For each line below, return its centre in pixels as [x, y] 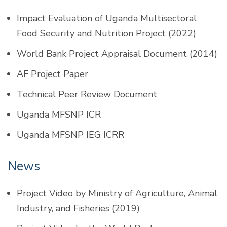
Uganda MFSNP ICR [59, 114]
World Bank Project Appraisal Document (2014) [117, 53]
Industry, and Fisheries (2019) [78, 208]
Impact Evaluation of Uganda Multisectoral [107, 18]
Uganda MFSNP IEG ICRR [70, 135]
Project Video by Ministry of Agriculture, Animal [117, 193]
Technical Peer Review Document [87, 94]
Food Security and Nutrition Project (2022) [106, 33]
